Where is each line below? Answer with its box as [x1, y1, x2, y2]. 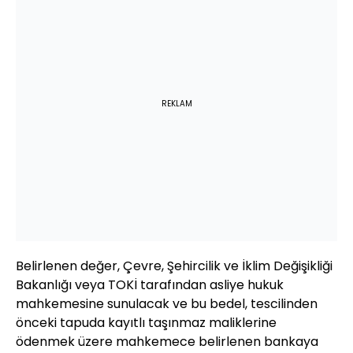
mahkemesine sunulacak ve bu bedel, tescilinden [16, 295, 318, 314]
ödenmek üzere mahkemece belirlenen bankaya [16, 333, 318, 351]
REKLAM [161, 98, 192, 110]
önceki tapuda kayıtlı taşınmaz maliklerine [16, 314, 277, 333]
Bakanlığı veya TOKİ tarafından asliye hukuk [16, 276, 284, 295]
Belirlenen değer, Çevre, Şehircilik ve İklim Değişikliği [16, 257, 333, 276]
